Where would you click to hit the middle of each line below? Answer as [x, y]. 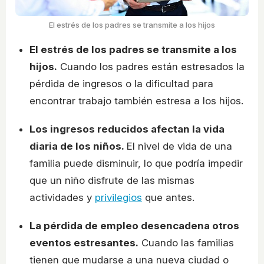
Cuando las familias [186, 242]
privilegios [118, 197]
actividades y [62, 197]
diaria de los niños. [78, 146]
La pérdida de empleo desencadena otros [134, 225]
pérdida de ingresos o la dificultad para [121, 83]
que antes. [168, 197]
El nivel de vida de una [179, 146]
